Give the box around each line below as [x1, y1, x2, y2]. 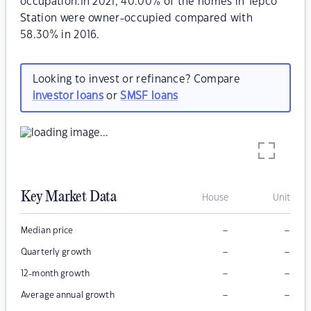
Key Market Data [21, 189, 117, 206]
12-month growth [21, 269, 90, 278]
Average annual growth [21, 291, 115, 300]
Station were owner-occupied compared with [20, 13, 253, 24]
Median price [21, 226, 74, 235]
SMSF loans [120, 90, 178, 101]
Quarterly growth [21, 248, 92, 257]
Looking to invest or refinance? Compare [32, 74, 240, 85]
